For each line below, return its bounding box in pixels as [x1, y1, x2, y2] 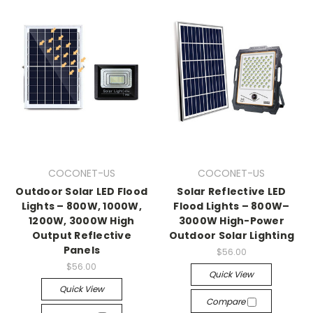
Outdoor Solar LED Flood [15, 184, 148, 198]
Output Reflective [31, 228, 131, 242]
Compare [206, 295, 248, 307]
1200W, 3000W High [29, 214, 135, 228]
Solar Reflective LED [177, 184, 286, 198]
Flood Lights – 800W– [173, 199, 290, 213]
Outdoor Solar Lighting [168, 228, 294, 242]
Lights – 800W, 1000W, [21, 199, 142, 213]
